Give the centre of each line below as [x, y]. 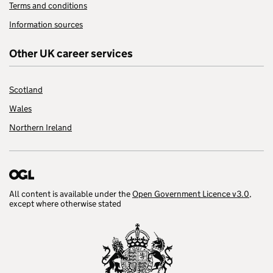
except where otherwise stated [65, 204]
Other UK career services [71, 54]
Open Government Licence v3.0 [191, 194]
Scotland [26, 90]
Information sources [46, 25]
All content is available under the [71, 194]
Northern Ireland [41, 128]
